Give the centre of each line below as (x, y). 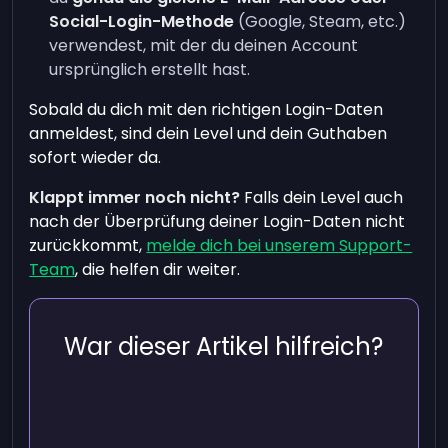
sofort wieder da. (95, 157)
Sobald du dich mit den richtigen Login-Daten (206, 109)
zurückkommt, (88, 245)
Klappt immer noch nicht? (135, 197)
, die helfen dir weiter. (158, 269)
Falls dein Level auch (322, 197)
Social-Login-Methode (142, 21)
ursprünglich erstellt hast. (150, 69)
